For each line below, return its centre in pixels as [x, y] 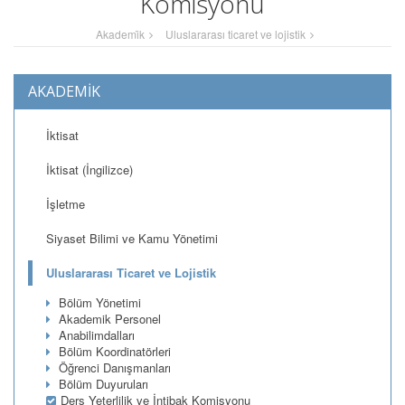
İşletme [66, 204]
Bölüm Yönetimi [98, 303]
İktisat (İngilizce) [89, 170]
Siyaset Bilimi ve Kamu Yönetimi [132, 239]
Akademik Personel [108, 319]
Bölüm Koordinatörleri [113, 352]
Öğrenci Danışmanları [113, 368]
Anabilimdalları [95, 335]
